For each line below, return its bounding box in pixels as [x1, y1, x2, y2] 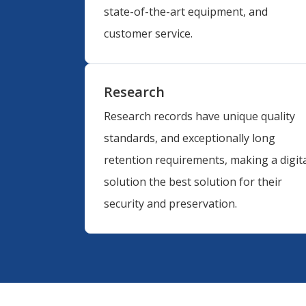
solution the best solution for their [103, 173, 282, 189]
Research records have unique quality [103, 108, 295, 124]
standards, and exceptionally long [103, 130, 275, 145]
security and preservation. [103, 195, 237, 211]
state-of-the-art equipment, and [103, 4, 268, 20]
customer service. [103, 26, 193, 42]
